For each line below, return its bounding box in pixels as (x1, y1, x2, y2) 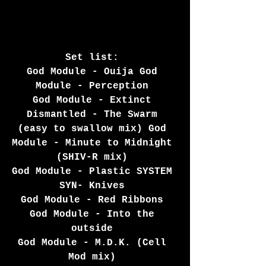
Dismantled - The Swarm (27, 109, 163, 120)
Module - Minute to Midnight (12, 137, 178, 148)
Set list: (65, 52, 125, 63)
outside (71, 223, 119, 234)
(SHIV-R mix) (56, 151, 134, 163)
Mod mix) (68, 251, 122, 262)
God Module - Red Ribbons (21, 194, 169, 205)
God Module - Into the (30, 208, 160, 220)
